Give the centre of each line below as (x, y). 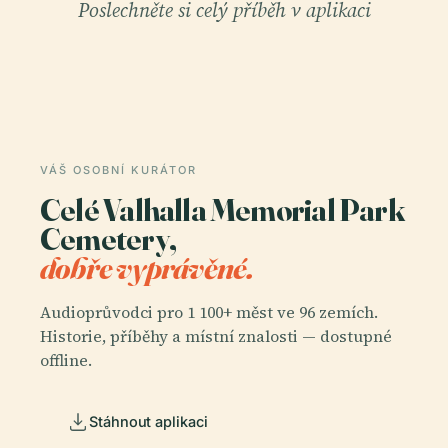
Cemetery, (108, 239)
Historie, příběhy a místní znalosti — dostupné (216, 335)
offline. (66, 359)
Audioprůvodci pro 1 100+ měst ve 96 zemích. (209, 311)
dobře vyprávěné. (147, 268)
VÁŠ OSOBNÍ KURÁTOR (118, 170)
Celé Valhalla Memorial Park (222, 210)
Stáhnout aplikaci (148, 422)
